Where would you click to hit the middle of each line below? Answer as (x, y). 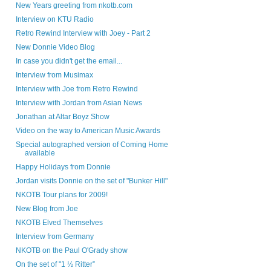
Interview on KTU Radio (54, 20)
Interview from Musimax (54, 75)
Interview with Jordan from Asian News (79, 103)
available (40, 153)
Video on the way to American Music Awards (88, 131)
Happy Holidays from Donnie (63, 167)
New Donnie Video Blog (55, 47)
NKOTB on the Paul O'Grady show (71, 251)
